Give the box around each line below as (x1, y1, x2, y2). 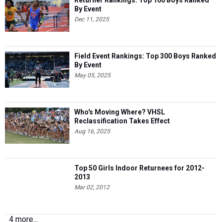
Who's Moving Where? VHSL (74, 108, 165, 116)
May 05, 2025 (74, 72, 111, 79)
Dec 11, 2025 (74, 16, 109, 23)
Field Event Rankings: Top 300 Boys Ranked (74, 52, 216, 60)
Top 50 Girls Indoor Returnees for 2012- (74, 164, 205, 172)
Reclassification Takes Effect (74, 117, 170, 125)
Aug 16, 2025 (74, 128, 110, 135)
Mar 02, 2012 (74, 184, 110, 191)
